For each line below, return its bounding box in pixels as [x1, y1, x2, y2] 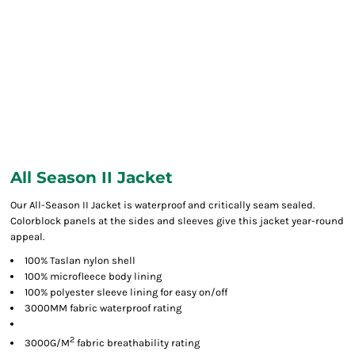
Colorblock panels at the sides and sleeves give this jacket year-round [10, 215, 344, 227]
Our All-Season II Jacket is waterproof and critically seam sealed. [10, 199, 315, 211]
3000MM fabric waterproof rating [25, 302, 181, 314]
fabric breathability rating [74, 337, 200, 349]
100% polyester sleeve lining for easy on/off [25, 286, 227, 298]
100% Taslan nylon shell [25, 254, 136, 266]
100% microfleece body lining [25, 270, 162, 282]
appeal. [10, 231, 44, 242]
